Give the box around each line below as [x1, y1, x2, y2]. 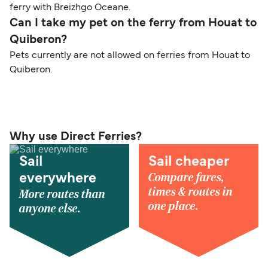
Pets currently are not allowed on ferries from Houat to [10, 51, 250, 60]
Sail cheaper [148, 156, 229, 169]
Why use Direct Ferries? [10, 132, 142, 143]
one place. [148, 199, 199, 214]
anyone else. [19, 202, 81, 217]
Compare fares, [148, 170, 224, 185]
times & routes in [148, 185, 233, 200]
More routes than [19, 187, 105, 202]
